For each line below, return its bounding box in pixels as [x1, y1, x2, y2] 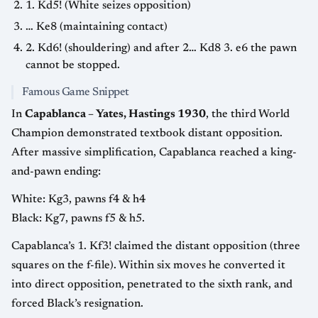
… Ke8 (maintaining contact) [26, 21, 168, 33]
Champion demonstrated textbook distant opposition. [11, 127, 283, 139]
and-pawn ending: [11, 165, 101, 177]
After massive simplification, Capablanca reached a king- [11, 146, 297, 158]
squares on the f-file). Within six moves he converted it [11, 259, 285, 271]
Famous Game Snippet [22, 86, 129, 98]
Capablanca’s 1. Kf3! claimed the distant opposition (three [11, 240, 300, 252]
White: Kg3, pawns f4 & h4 [11, 193, 146, 205]
